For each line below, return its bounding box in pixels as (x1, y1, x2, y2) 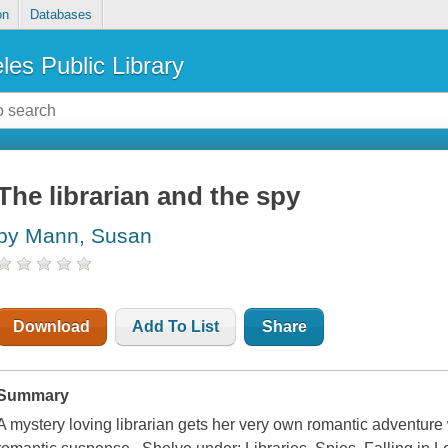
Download (13, 318, 91, 336)
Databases (29, 7, 92, 23)
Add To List (132, 318, 220, 336)
